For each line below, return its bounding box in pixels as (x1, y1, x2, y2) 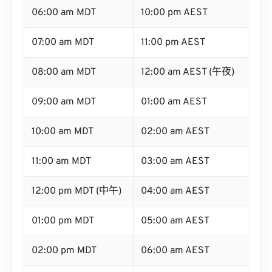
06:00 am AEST (141, 245, 209, 257)
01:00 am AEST (141, 96, 207, 108)
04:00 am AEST (141, 185, 209, 197)
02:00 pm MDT (32, 245, 97, 257)
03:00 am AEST (141, 155, 209, 168)
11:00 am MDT (32, 155, 91, 168)
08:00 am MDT (32, 66, 96, 78)
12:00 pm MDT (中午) (32, 185, 121, 197)
